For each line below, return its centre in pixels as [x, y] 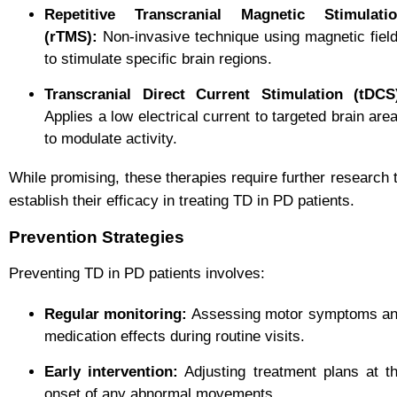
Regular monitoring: [116, 314]
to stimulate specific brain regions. [158, 59]
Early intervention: [112, 371]
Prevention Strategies [97, 237]
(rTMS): [71, 37]
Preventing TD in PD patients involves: [137, 274]
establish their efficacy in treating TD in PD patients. [182, 201]
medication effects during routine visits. [175, 336]
